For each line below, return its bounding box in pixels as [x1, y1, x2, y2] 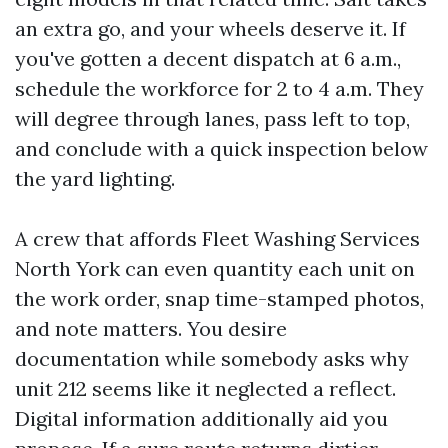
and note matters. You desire [15, 316, 287, 341]
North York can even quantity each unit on [15, 256, 415, 281]
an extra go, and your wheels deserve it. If [15, 16, 406, 41]
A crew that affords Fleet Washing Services [15, 226, 420, 251]
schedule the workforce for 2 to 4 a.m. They [15, 76, 424, 101]
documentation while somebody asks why [15, 346, 409, 371]
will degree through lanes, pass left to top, [15, 106, 410, 131]
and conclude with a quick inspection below [15, 136, 428, 161]
